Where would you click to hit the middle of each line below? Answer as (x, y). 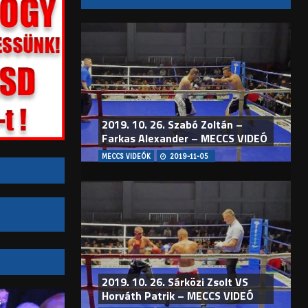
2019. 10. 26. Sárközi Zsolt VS (175, 282)
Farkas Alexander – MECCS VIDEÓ (184, 139)
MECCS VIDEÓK (126, 156)
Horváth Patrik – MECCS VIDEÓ (177, 296)
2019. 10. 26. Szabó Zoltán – (172, 125)
